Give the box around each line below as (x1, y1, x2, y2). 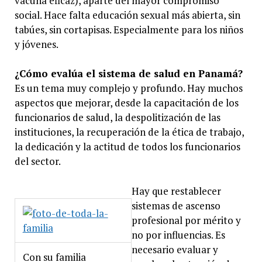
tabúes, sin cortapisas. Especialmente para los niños (14, 22, 243, 36)
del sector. (14, 154, 61, 168)
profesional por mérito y (131, 213, 241, 227)
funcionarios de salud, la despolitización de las (14, 111, 220, 125)
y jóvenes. (14, 37, 58, 51)
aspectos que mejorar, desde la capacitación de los (14, 96, 239, 110)
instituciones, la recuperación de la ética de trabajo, (14, 125, 244, 139)
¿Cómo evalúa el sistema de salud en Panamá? (14, 67, 243, 81)
